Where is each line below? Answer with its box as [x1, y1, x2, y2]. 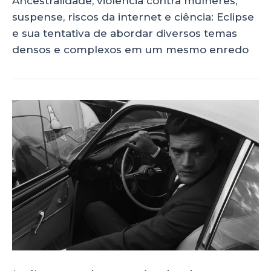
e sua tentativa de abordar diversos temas [12, 27, 237, 40]
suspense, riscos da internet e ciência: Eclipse [12, 11, 254, 24]
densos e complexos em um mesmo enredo [12, 44, 249, 56]
